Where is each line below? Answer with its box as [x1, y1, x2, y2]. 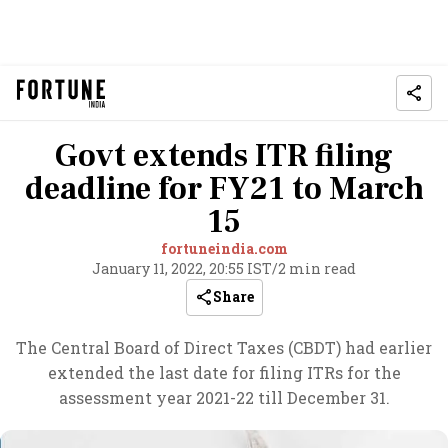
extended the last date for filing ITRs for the [47, 362, 401, 383]
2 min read [278, 259, 356, 278]
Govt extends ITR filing [55, 135, 393, 177]
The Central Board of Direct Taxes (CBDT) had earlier [16, 337, 432, 358]
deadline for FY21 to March [24, 168, 424, 210]
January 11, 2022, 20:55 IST [92, 259, 272, 278]
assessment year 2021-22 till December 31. [58, 387, 390, 408]
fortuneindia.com [160, 239, 288, 258]
